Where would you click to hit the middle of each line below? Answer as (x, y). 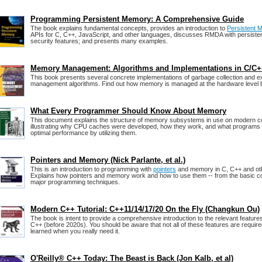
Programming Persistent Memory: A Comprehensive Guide (137, 19)
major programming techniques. (75, 182)
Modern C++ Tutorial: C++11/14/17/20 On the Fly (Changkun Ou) (145, 209)
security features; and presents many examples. (99, 41)
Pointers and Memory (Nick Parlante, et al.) (108, 160)
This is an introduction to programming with (92, 169)
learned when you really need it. (75, 231)
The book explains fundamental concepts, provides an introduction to (129, 28)
